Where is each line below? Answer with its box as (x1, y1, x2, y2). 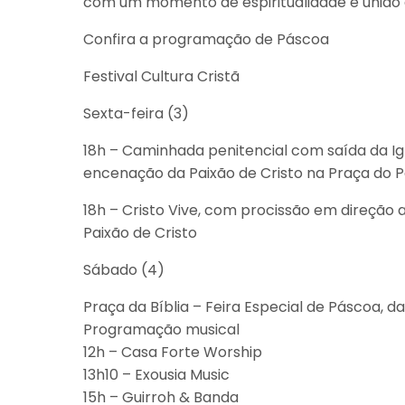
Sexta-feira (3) (83, 103, 189, 124)
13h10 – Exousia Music (83, 364, 230, 385)
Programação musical (83, 319, 240, 340)
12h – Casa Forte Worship (83, 342, 262, 363)
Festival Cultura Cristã (83, 66, 240, 87)
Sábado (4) (83, 259, 165, 280)
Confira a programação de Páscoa (83, 29, 329, 50)
